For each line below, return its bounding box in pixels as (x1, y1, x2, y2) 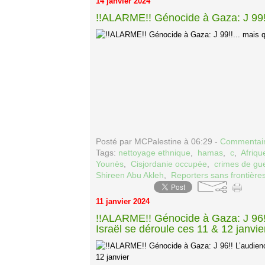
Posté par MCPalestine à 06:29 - (96, 137, 220, 146)
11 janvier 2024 (96, 197, 150, 206)
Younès (96, 159, 124, 169)
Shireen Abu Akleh (96, 170, 164, 180)
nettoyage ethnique (118, 148, 190, 157)
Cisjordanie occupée (131, 159, 207, 169)
